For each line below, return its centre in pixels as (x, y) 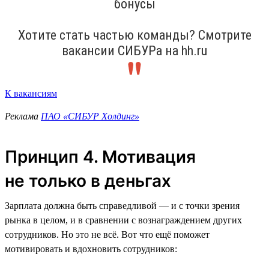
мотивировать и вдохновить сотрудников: (91, 249)
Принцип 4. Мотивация (100, 156)
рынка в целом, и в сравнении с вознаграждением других (123, 220)
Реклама (23, 116)
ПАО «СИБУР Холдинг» (90, 116)
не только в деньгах (88, 180)
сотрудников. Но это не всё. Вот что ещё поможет (107, 234)
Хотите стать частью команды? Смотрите (134, 35)
